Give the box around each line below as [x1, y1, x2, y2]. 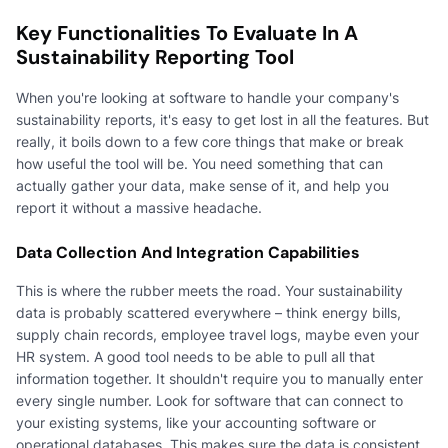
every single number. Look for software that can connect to [16, 391, 403, 409]
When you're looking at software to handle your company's [16, 88, 399, 106]
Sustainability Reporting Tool [16, 43, 294, 70]
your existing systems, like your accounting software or [16, 413, 376, 431]
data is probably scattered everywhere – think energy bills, [16, 303, 401, 321]
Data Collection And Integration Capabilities [16, 241, 360, 263]
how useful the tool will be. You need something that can [16, 154, 383, 172]
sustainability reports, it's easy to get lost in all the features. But [16, 110, 429, 128]
